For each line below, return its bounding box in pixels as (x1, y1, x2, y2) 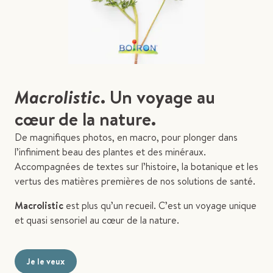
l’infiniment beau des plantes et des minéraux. (15, 144, 206, 158)
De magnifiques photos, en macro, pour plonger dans (15, 130, 238, 144)
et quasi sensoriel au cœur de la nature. (15, 213, 179, 227)
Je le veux (27, 255, 65, 268)
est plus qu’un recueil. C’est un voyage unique (66, 198, 257, 212)
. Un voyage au (101, 83, 215, 110)
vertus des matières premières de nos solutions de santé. (15, 174, 255, 188)
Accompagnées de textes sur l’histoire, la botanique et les (15, 159, 258, 173)
